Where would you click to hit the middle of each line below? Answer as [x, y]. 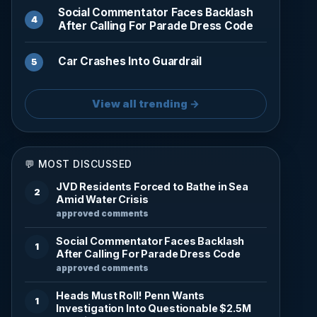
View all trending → [146, 104]
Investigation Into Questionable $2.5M [154, 308]
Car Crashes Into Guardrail [130, 62]
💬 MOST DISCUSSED [79, 164]
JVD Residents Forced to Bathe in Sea [152, 186]
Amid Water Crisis [102, 199]
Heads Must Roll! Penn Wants [131, 295]
